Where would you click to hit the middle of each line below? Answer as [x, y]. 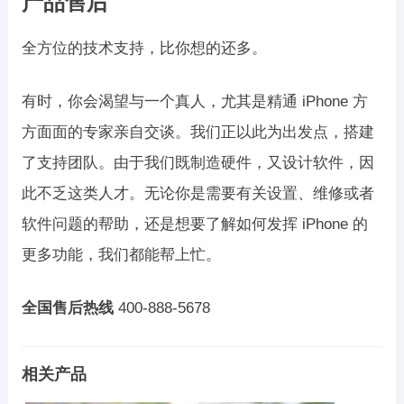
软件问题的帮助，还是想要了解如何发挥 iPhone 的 [194, 224]
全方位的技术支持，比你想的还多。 [144, 48]
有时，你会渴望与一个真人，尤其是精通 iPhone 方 [194, 101]
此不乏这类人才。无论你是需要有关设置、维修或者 [197, 193]
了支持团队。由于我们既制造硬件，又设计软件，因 [197, 162]
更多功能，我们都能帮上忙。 [121, 254]
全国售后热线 [67, 308]
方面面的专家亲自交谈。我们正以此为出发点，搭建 [197, 132]
